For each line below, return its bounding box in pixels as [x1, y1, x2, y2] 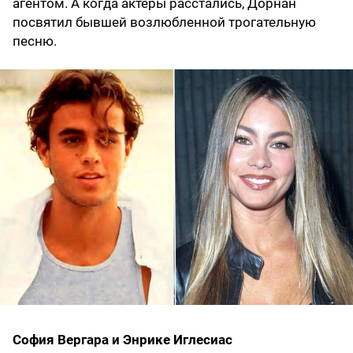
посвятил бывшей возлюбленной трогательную [13, 14, 316, 31]
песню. [13, 33, 57, 50]
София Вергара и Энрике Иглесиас [13, 331, 232, 347]
